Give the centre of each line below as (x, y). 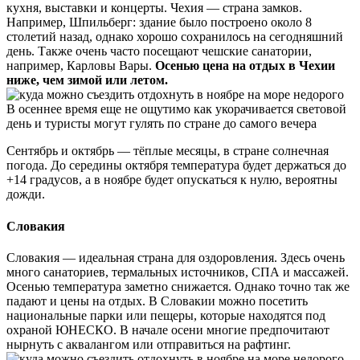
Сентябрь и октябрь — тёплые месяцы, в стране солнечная (168, 151)
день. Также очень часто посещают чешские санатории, (159, 51)
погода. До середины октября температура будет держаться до (176, 166)
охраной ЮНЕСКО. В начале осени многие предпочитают (168, 329)
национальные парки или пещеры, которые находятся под (166, 315)
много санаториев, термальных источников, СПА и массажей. (178, 272)
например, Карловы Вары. (81, 66)
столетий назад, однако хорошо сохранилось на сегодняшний (175, 37)
